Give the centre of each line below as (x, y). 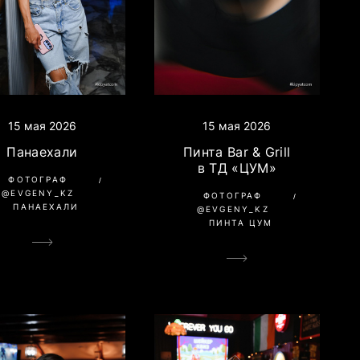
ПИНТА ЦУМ (241, 222)
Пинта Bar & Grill (237, 151)
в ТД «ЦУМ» (237, 168)
